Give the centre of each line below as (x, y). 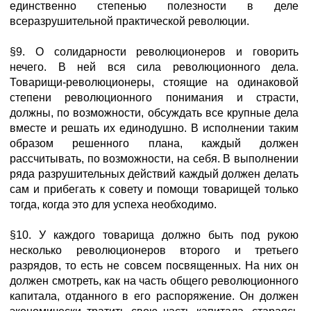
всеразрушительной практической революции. (129, 21)
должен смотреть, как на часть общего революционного (154, 281)
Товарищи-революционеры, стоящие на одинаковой (154, 82)
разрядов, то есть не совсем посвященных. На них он (154, 266)
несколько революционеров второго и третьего (154, 250)
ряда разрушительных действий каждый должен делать (154, 174)
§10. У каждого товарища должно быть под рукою (154, 235)
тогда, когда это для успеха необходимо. (113, 204)
